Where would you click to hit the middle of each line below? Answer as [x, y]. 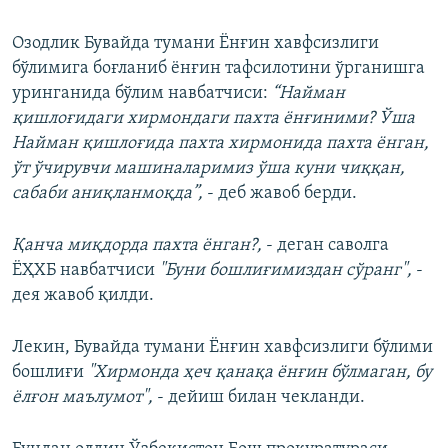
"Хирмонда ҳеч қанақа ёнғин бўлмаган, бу [260, 373]
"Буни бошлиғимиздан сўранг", [285, 271]
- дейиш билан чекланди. [261, 398]
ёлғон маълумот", [84, 398]
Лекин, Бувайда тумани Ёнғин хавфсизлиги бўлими [222, 348]
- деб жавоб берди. [280, 194]
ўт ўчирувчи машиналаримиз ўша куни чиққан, [208, 169]
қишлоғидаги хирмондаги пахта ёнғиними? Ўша [213, 119]
